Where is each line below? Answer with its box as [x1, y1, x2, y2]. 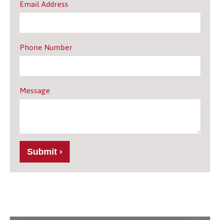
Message [20, 83, 50, 99]
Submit [27, 147, 57, 157]
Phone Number [20, 40, 72, 55]
